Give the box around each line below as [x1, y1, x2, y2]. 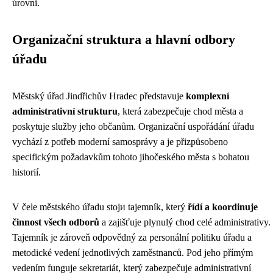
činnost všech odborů [12, 217, 99, 228]
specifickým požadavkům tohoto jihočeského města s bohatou [12, 152, 249, 163]
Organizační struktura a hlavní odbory [12, 32, 235, 48]
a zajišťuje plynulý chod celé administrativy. [99, 217, 271, 228]
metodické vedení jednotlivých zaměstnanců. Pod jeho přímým [12, 247, 253, 258]
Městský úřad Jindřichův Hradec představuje [12, 91, 186, 102]
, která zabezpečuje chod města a [118, 106, 243, 117]
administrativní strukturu [12, 106, 118, 117]
